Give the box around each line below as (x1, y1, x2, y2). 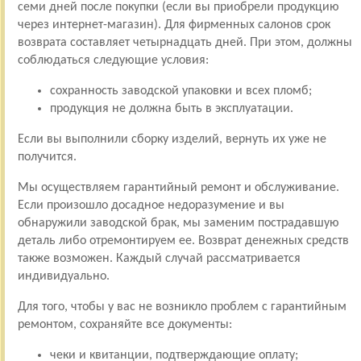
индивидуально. (17, 269, 110, 283)
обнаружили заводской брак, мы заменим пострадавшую (17, 216, 339, 230)
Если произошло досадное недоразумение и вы (17, 198, 284, 212)
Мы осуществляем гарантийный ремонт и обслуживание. (17, 180, 339, 194)
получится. (17, 150, 77, 164)
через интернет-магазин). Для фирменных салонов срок (17, 18, 330, 31)
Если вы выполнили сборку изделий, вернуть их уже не (17, 132, 326, 146)
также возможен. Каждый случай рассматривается (17, 251, 301, 265)
